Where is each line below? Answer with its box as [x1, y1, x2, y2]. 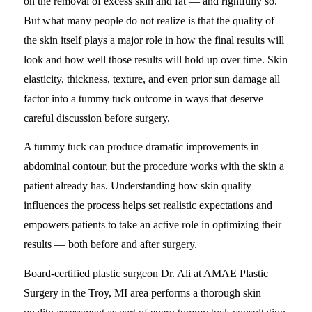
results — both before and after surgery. [23, 238, 197, 251]
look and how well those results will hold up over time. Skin [23, 53, 288, 65]
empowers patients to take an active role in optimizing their [23, 219, 281, 231]
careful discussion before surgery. [23, 111, 170, 124]
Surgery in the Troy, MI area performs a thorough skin [23, 286, 261, 299]
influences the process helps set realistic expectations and [23, 199, 272, 212]
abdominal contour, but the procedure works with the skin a [23, 160, 284, 173]
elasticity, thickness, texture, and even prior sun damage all [23, 72, 280, 85]
